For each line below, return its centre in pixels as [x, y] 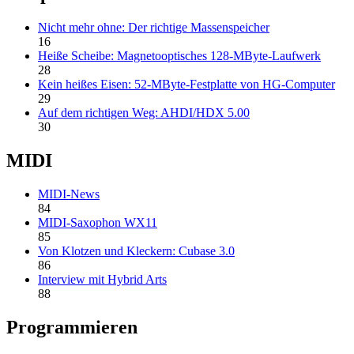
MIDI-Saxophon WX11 [98, 223]
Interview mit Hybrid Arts [102, 280]
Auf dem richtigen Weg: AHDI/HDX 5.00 [144, 113]
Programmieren [72, 327]
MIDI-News [69, 194]
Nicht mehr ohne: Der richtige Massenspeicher [154, 28]
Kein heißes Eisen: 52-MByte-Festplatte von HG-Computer [186, 85]
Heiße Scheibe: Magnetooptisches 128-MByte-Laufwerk [179, 56]
